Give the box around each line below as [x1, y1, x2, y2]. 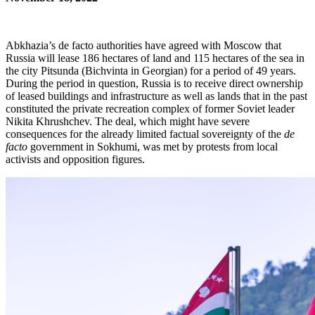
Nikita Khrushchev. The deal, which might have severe [6, 115, 250, 128]
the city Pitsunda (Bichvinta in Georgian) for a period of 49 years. [6, 65, 296, 77]
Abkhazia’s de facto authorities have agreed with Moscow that [6, 39, 281, 52]
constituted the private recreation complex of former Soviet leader [6, 103, 295, 115]
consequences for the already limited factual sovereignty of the [6, 128, 284, 141]
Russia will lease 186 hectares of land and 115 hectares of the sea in [6, 52, 304, 65]
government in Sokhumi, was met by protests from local [27, 141, 278, 153]
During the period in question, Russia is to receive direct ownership [6, 77, 303, 90]
